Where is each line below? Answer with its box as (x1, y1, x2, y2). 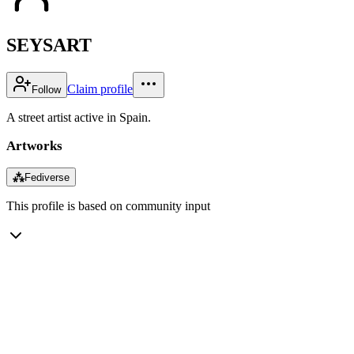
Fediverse (24, 171, 70, 183)
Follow (32, 83, 61, 96)
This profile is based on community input (6, 198, 210, 213)
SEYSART (6, 34, 92, 55)
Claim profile (67, 81, 133, 96)
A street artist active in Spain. (6, 110, 151, 124)
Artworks (6, 137, 62, 153)
